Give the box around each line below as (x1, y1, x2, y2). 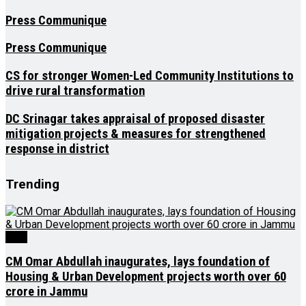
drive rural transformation (5, 83, 145, 99)
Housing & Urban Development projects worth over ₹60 (5, 269, 286, 285)
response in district (5, 141, 109, 156)
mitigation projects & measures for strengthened (5, 126, 266, 141)
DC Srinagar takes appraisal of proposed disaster (5, 111, 265, 126)
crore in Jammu (5, 284, 87, 300)
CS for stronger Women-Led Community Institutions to (5, 68, 294, 84)
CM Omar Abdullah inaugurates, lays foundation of (5, 254, 270, 270)
